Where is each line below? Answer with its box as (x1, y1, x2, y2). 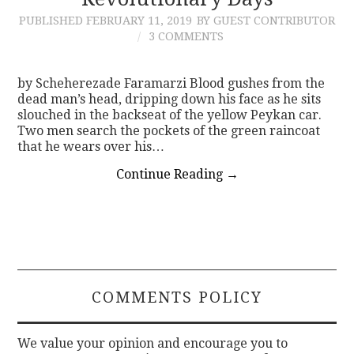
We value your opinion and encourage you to (17, 335, 288, 351)
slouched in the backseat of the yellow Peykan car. (17, 107, 322, 122)
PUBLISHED (19, 13, 86, 27)
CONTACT (38, 27, 110, 43)
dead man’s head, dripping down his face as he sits (17, 91, 322, 107)
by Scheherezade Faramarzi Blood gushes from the (17, 75, 326, 91)
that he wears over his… (17, 138, 165, 154)
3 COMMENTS (148, 29, 224, 43)
